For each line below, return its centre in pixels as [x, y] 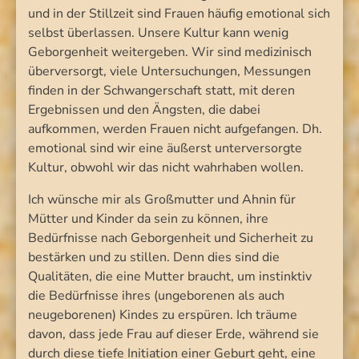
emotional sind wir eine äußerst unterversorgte [165, 148]
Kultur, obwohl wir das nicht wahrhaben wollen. [166, 167]
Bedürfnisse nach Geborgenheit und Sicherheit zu [171, 238]
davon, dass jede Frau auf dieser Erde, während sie [173, 334]
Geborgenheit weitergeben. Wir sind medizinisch [170, 52]
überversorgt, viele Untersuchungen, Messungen [169, 71]
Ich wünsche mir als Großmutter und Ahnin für [162, 199]
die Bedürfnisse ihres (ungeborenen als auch [156, 295]
